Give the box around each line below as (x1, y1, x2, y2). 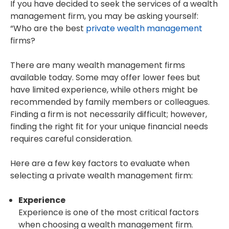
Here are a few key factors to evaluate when (10, 157, 190, 170)
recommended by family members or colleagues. (10, 96, 210, 108)
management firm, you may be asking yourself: (10, 10, 198, 22)
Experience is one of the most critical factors (18, 207, 199, 219)
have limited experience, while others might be (10, 84, 198, 96)
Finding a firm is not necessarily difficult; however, (10, 108, 207, 121)
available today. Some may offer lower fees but (10, 72, 200, 84)
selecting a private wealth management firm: (10, 170, 193, 182)
